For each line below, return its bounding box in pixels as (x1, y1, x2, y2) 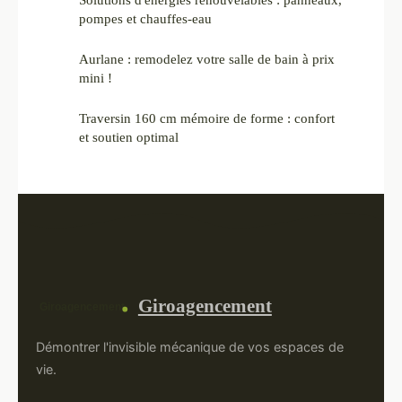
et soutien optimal (79, 129, 179, 145)
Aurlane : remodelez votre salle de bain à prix (79, 51, 335, 67)
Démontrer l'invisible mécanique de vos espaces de (36, 339, 344, 355)
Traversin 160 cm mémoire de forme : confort (79, 110, 335, 127)
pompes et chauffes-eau (79, 11, 212, 27)
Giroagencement (137, 295, 272, 317)
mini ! (79, 70, 112, 86)
